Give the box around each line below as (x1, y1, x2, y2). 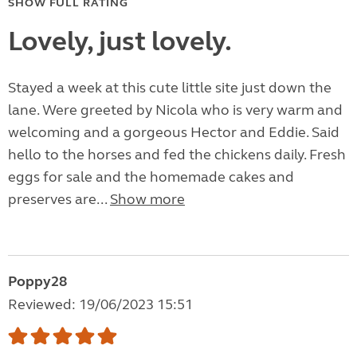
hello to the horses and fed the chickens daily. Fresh (8, 146, 346, 164)
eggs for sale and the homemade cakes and (8, 168, 294, 186)
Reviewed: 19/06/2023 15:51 (8, 296, 193, 314)
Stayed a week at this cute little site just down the (8, 79, 331, 97)
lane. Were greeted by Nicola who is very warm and (8, 101, 343, 120)
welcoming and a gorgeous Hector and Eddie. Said (8, 124, 339, 142)
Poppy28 (8, 273, 67, 291)
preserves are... (8, 190, 110, 209)
